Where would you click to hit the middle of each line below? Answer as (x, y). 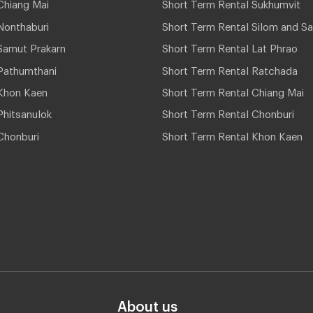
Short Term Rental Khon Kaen (232, 134)
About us (147, 303)
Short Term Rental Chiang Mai (233, 90)
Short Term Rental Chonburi (228, 112)
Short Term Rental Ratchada (230, 68)
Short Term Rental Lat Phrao (230, 46)
